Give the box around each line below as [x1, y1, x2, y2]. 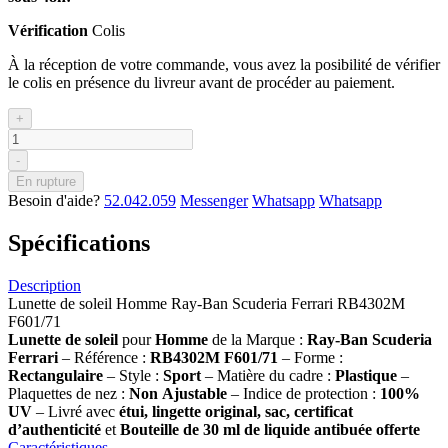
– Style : [103, 366, 163, 384]
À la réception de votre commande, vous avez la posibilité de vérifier [8, 55, 440, 73]
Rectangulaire [8, 366, 103, 384]
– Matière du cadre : [205, 366, 335, 384]
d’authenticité [8, 420, 101, 438]
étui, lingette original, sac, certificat [119, 402, 353, 420]
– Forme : [282, 348, 343, 366]
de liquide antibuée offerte [244, 420, 420, 438]
